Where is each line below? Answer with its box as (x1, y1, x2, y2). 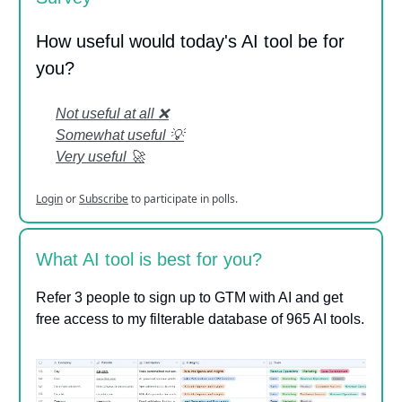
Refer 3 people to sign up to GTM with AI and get (36, 289, 343, 305)
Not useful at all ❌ (56, 105, 169, 121)
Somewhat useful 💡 (56, 127, 184, 143)
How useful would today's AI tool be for (36, 31, 345, 51)
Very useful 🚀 (56, 148, 144, 164)
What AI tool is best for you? (36, 249, 262, 269)
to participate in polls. (128, 190, 238, 206)
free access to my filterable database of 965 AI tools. (36, 310, 364, 327)
